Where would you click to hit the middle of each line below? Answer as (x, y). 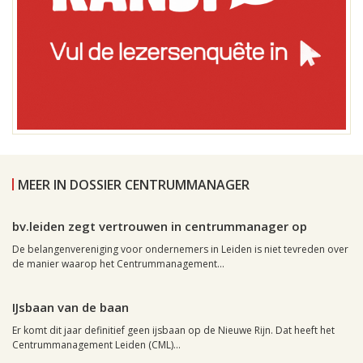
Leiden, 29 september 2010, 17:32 (95, 280)
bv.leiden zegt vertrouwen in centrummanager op (160, 226)
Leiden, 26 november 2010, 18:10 (93, 199)
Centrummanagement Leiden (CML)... (96, 345)
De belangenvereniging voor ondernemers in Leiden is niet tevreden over (180, 250)
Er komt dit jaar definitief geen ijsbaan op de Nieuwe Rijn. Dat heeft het (173, 331)
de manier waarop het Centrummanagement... (118, 264)
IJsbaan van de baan (70, 307)
